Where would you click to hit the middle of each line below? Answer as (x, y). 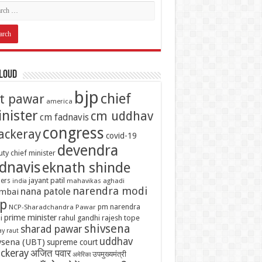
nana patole (45, 191)
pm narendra (119, 206)
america (59, 101)
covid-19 (121, 135)
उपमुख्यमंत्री (109, 254)
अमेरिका (81, 254)
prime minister (30, 217)
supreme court (72, 242)
